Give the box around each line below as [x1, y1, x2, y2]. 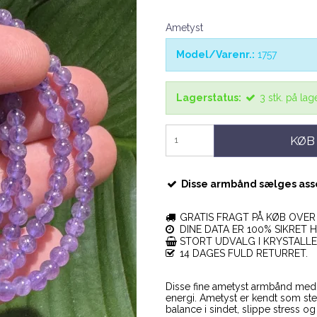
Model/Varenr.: [176, 49, 255, 61]
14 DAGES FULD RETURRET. [177, 247, 308, 259]
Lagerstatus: [176, 92, 241, 104]
